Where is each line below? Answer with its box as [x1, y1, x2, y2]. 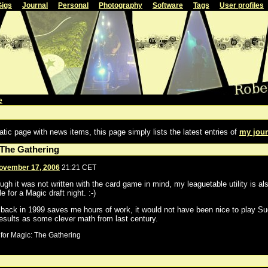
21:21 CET [60, 163, 96, 172]
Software [153, 1, 183, 10]
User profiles [220, 1, 264, 10]
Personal [58, 1, 89, 10]
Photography [99, 1, 142, 10]
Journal [22, 1, 48, 10]
